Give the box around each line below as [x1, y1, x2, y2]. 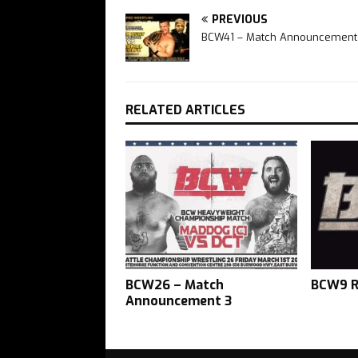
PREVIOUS [212, 11, 268, 27]
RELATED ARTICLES [125, 101, 245, 118]
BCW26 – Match [125, 276, 224, 293]
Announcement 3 [125, 292, 232, 309]
